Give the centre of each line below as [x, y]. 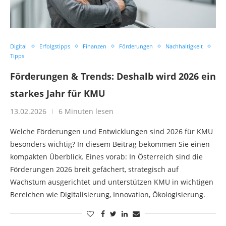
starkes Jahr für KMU [58, 93]
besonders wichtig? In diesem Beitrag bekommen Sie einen [110, 144]
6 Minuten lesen [86, 111]
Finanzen [95, 46]
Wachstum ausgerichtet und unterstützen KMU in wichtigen [112, 182]
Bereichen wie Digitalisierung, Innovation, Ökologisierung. [108, 194]
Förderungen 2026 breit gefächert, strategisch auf [94, 169]
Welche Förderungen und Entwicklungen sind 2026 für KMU [111, 131]
